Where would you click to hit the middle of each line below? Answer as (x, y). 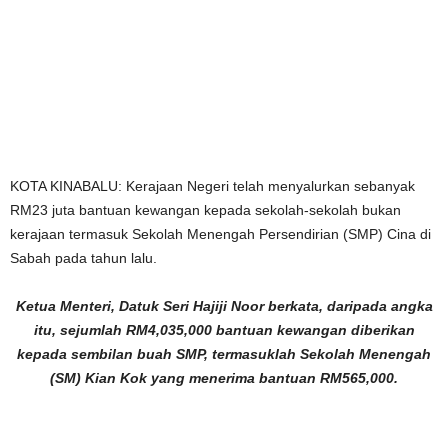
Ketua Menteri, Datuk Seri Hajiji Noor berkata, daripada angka (224, 305)
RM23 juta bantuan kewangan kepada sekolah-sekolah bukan (205, 209)
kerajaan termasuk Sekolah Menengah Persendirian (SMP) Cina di (220, 233)
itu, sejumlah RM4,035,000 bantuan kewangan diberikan (224, 329)
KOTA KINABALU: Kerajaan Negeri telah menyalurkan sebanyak (212, 185)
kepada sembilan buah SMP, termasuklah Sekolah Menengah (224, 353)
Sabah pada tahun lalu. (83, 257)
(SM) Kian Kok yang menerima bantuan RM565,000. (224, 377)
